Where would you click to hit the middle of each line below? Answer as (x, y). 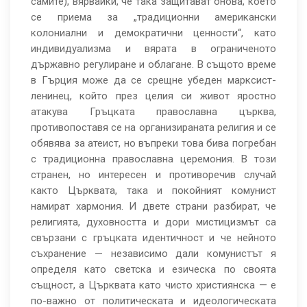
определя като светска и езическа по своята (153, 269)
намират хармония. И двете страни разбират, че (153, 206)
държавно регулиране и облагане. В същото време (153, 64)
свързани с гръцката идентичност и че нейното (153, 238)
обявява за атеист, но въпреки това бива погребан (153, 143)
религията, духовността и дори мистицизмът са (153, 222)
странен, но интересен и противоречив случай (153, 175)
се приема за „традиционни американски (153, 17)
